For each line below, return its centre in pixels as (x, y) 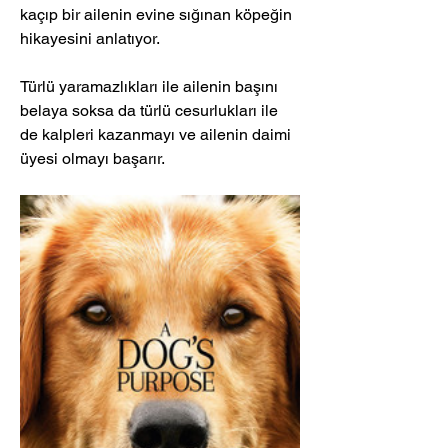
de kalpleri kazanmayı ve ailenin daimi (157, 135)
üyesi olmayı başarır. (92, 159)
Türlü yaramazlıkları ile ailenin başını (151, 87)
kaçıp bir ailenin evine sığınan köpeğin (158, 15)
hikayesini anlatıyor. (92, 39)
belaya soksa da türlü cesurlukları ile (151, 111)
